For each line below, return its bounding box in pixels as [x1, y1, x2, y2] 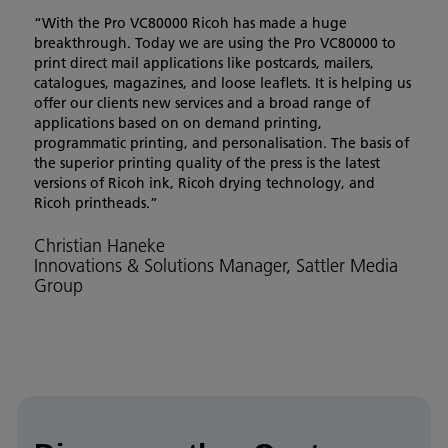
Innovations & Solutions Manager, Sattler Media [34, 254, 398, 278]
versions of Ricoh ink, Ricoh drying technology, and [34, 173, 375, 192]
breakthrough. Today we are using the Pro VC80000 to [34, 33, 396, 52]
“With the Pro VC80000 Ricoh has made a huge [34, 13, 347, 32]
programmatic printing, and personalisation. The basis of [34, 133, 409, 152]
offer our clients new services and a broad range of [34, 93, 370, 112]
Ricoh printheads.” [34, 193, 158, 212]
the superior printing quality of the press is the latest [34, 153, 380, 172]
